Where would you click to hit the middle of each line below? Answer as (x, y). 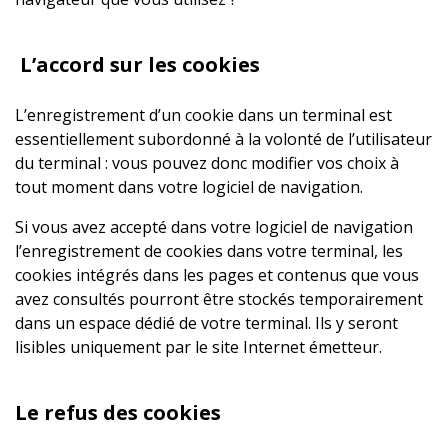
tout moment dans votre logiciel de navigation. (189, 187)
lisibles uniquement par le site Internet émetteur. (198, 347)
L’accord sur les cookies (137, 64)
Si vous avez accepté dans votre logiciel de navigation (214, 227)
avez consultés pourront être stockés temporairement (219, 299)
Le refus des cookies (118, 412)
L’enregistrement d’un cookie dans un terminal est (203, 115)
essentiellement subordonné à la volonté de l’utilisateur (223, 139)
